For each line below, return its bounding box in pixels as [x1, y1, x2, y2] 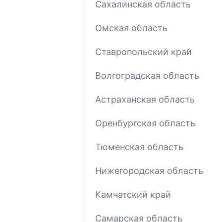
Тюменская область [95, 141, 183, 152]
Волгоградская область [95, 70, 199, 81]
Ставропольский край [95, 46, 192, 57]
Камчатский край [95, 189, 171, 200]
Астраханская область [95, 94, 195, 105]
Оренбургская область [95, 117, 195, 128]
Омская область [95, 22, 167, 33]
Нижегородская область [95, 165, 203, 176]
